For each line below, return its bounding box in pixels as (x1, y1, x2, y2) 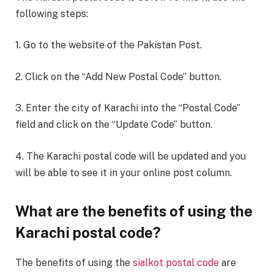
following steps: (15, 7, 88, 20)
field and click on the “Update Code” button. (15, 119, 212, 131)
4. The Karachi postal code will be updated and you (15, 150, 246, 162)
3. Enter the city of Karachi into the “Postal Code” (15, 102, 240, 114)
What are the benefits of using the (15, 202, 253, 220)
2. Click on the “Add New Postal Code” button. (15, 70, 221, 83)
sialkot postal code (133, 257, 219, 269)
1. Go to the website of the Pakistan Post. (15, 39, 202, 51)
